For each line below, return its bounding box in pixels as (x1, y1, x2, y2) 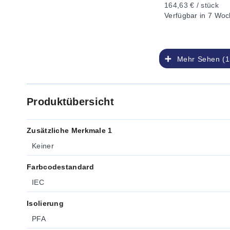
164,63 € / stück (164, 1, 219, 9)
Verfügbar (164, 11, 198, 20)
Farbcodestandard (27, 163, 94, 171)
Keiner (32, 142, 54, 150)
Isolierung (27, 199, 64, 207)
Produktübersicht (27, 96, 114, 107)
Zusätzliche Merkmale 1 (27, 126, 112, 135)
